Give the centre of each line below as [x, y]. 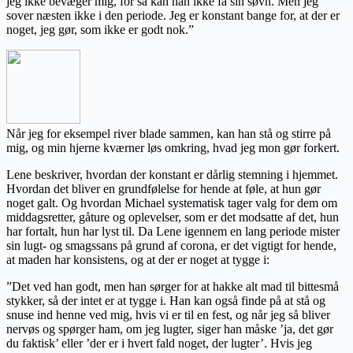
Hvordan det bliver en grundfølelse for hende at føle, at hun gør [163, 188]
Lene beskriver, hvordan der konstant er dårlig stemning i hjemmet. [172, 174]
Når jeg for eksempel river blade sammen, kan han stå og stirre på [169, 133]
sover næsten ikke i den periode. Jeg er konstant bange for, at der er [173, 15]
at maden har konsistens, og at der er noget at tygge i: [138, 259]
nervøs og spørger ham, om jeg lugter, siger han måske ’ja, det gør [170, 329]
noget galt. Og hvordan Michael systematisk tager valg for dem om [172, 203]
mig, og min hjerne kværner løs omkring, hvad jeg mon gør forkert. [173, 147]
